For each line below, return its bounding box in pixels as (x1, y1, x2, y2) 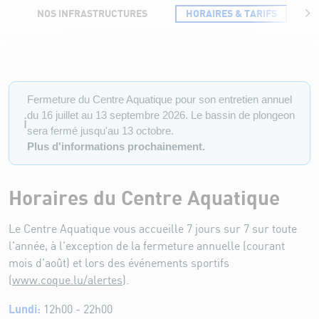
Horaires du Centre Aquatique (9, 187, 280, 209)
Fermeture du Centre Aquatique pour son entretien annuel (27, 93, 292, 105)
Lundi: (9, 303, 41, 316)
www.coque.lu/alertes (12, 274, 122, 287)
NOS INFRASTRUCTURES (36, 9, 147, 19)
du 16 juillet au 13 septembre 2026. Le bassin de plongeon (27, 109, 295, 121)
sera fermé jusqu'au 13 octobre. (27, 125, 174, 137)
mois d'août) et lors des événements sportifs (9, 257, 229, 270)
